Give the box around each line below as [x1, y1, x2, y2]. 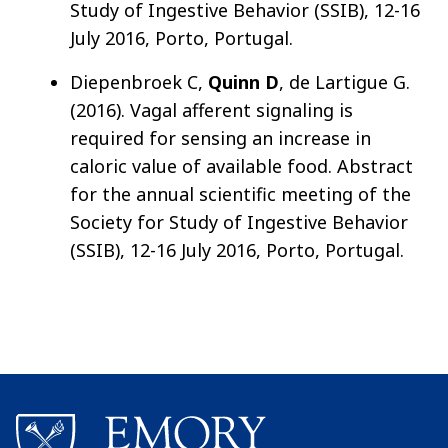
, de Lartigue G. [279, 70, 410, 95]
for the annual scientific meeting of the [70, 182, 411, 207]
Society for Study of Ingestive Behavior [70, 210, 408, 235]
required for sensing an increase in [70, 126, 371, 151]
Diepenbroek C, [70, 70, 208, 95]
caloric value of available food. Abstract [70, 154, 413, 179]
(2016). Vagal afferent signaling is [70, 98, 353, 123]
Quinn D [208, 70, 279, 95]
